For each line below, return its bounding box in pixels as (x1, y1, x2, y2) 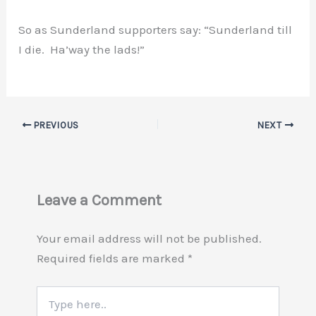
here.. (35, 300, 59, 312)
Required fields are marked (36, 251, 188, 266)
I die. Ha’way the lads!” (18, 42, 145, 56)
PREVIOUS (31, 119, 79, 130)
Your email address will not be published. (36, 231, 262, 246)
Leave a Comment (36, 191, 162, 210)
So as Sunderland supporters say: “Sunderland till (18, 22, 293, 37)
